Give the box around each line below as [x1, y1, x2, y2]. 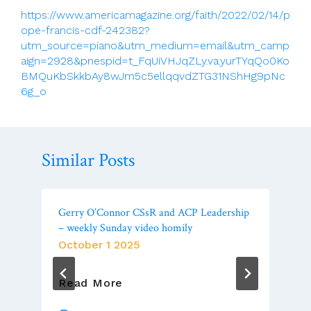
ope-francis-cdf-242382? [21, 24, 150, 37]
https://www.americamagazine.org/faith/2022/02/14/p [21, 8, 290, 22]
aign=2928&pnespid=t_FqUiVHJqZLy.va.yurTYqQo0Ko [21, 54, 289, 68]
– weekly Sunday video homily [58, 221, 192, 236]
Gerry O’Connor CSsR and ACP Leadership [58, 205, 249, 221]
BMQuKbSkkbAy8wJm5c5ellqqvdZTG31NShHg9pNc [21, 69, 285, 83]
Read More [58, 276, 124, 290]
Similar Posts [42, 148, 135, 173]
